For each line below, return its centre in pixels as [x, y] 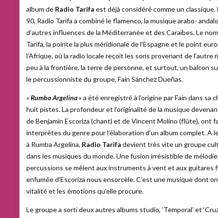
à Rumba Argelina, [54, 144]
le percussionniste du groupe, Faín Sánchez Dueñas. [105, 79]
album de [41, 9]
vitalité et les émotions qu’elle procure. [85, 191]
